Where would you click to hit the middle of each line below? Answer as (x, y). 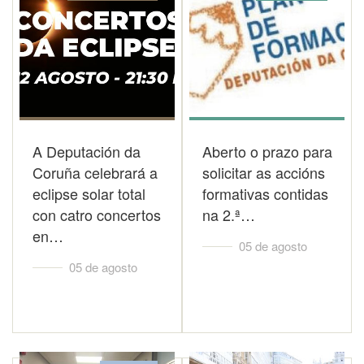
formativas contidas (265, 193)
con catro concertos (97, 214)
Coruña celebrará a (95, 172)
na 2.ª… (229, 214)
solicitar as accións (264, 172)
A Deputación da (87, 151)
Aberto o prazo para (267, 151)
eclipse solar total (89, 193)
